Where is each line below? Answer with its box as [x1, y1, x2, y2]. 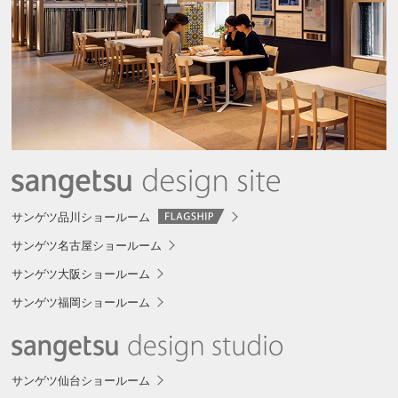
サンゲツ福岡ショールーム [12, 296, 151, 310]
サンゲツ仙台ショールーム [12, 374, 151, 388]
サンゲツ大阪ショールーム [12, 267, 151, 282]
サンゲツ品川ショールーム [12, 211, 151, 225]
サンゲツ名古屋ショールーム [12, 239, 163, 253]
